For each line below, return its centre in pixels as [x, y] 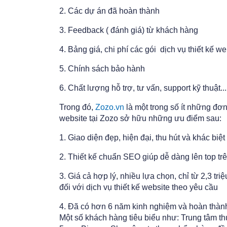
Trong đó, [77, 107]
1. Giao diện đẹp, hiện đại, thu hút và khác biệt [142, 138]
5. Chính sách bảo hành [102, 69]
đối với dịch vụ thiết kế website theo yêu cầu [140, 187]
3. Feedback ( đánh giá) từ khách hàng [130, 30]
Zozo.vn [110, 107]
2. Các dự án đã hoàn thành [110, 11]
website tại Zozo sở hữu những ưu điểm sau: [141, 119]
